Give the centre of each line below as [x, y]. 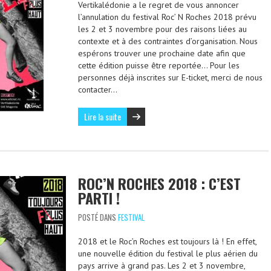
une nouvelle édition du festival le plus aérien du [168, 253]
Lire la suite [103, 116]
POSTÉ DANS [98, 217]
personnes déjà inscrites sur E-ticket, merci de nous [170, 77]
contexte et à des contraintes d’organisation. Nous [168, 41]
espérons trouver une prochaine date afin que [162, 53]
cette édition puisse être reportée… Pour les [159, 65]
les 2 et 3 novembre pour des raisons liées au [162, 29]
